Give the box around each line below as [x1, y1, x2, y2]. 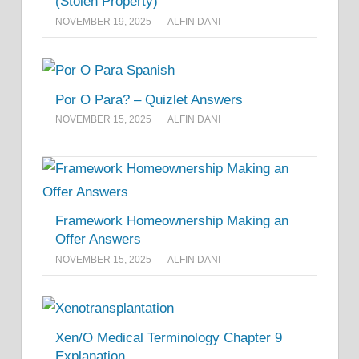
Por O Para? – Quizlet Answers [55, 91, 243, 107]
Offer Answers [55, 232, 141, 248]
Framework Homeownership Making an [55, 213, 288, 229]
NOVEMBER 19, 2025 [55, 15, 151, 27]
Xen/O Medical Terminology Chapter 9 [55, 329, 282, 345]
